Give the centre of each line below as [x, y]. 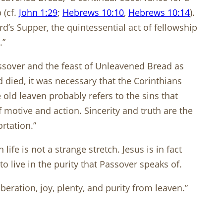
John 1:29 [38, 13]
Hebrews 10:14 [159, 13]
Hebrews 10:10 [93, 13]
